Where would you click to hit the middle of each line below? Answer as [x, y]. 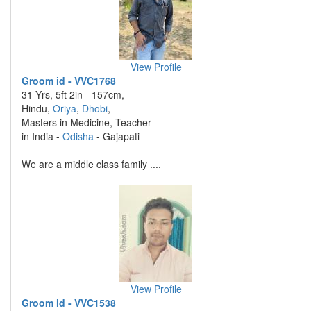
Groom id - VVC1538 [69, 303]
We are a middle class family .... [91, 164]
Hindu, [37, 108]
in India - [42, 136]
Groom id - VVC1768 [69, 81]
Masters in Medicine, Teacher [86, 122]
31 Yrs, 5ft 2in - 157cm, [73, 94]
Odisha [78, 136]
